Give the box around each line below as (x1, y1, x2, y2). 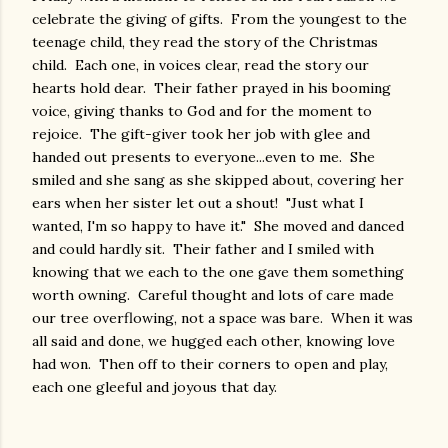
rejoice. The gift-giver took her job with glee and (32, 125, 370, 143)
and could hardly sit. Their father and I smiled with (32, 240, 374, 258)
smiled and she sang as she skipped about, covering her (32, 171, 404, 189)
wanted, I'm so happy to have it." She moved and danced (32, 217, 404, 235)
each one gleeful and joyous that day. (32, 378, 277, 396)
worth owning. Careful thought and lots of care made (32, 286, 394, 304)
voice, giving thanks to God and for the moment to (32, 102, 372, 120)
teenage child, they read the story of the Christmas (32, 33, 378, 51)
